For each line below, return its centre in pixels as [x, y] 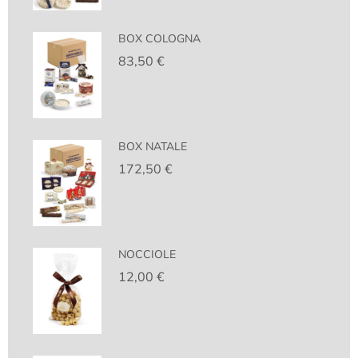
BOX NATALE [153, 147]
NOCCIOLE [147, 255]
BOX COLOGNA [160, 39]
